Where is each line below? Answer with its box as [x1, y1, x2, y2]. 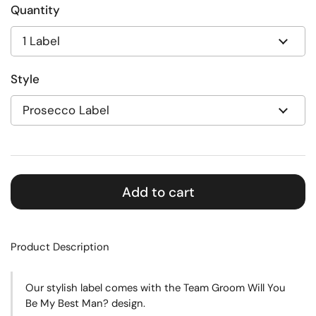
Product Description [11, 240, 109, 254]
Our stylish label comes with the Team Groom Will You [25, 281, 286, 295]
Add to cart [121, 183, 195, 201]
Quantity [11, 2, 60, 18]
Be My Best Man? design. [25, 296, 145, 310]
